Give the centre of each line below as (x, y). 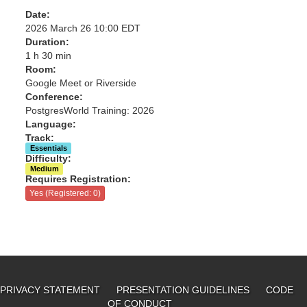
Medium (44, 169)
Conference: (54, 97)
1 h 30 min (49, 56)
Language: (51, 124)
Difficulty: (49, 158)
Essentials (48, 148)
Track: (40, 138)
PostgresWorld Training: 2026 (90, 110)
